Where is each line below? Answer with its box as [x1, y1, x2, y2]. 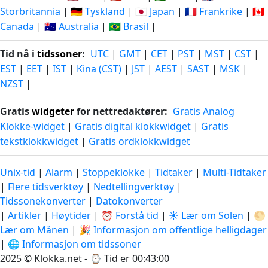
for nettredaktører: [74, 105, 167, 118]
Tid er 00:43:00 [104, 252, 169, 266]
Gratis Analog [173, 105, 234, 118]
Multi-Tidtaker [203, 166, 266, 179]
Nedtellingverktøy [93, 180, 176, 194]
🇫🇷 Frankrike [185, 5, 242, 19]
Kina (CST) [77, 62, 121, 76]
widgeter [32, 105, 74, 118]
